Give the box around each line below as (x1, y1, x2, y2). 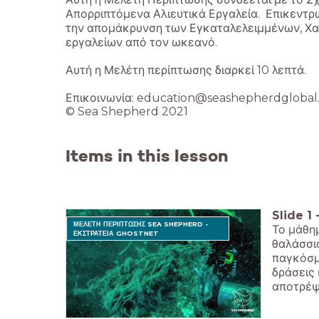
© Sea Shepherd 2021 (66, 104, 188, 118)
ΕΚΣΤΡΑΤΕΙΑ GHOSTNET (73, 229, 159, 237)
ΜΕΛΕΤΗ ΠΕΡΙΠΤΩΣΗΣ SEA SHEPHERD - (73, 219, 209, 228)
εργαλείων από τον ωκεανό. (66, 35, 217, 49)
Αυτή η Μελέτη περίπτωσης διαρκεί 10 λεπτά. (66, 63, 306, 77)
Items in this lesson (66, 145, 229, 167)
